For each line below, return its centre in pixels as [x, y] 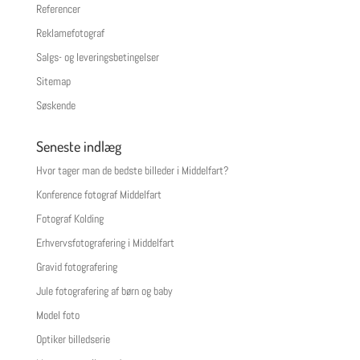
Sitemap [53, 82]
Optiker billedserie [73, 340]
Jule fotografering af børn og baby [104, 291]
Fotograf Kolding [70, 219]
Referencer [58, 9]
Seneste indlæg [78, 147]
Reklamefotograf [70, 33]
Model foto [57, 315]
